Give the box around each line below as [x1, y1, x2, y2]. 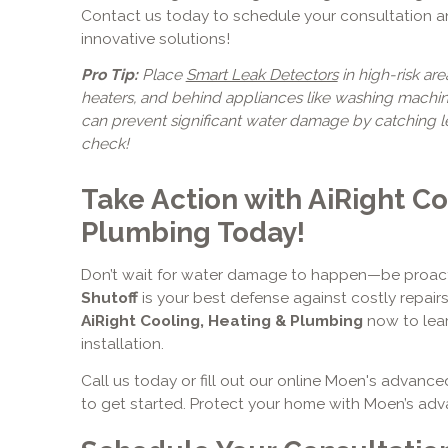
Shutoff [80, 287, 138, 307]
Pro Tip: [80, 65, 138, 85]
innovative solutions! [80, 28, 230, 48]
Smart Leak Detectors [185, 65, 338, 85]
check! [80, 134, 129, 154]
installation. [80, 333, 164, 353]
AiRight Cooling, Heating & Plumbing [80, 310, 363, 330]
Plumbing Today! [80, 216, 305, 249]
